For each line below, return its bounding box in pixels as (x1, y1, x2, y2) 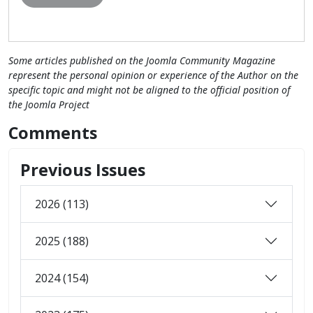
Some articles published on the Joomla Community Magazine (8, 54, 275, 68)
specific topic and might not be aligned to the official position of (8, 83, 290, 97)
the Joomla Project (8, 98, 89, 112)
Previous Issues (20, 159, 145, 182)
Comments (8, 122, 97, 145)
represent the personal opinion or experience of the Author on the (8, 68, 298, 82)
